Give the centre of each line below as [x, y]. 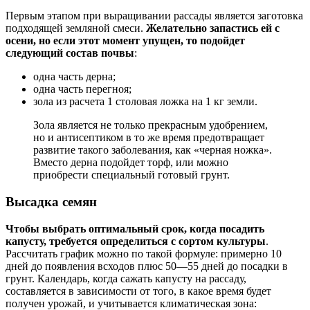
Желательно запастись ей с [213, 28]
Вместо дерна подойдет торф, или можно [131, 163]
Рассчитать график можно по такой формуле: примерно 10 [144, 253]
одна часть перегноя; [82, 89]
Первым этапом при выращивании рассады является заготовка [154, 16]
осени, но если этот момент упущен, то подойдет [125, 41]
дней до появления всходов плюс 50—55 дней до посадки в [147, 266]
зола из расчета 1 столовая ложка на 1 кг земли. [145, 102]
